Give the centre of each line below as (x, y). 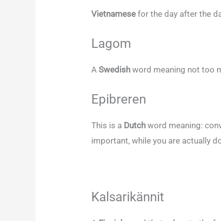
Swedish (116, 69)
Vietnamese (115, 14)
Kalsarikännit (128, 197)
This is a (108, 125)
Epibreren (119, 99)
